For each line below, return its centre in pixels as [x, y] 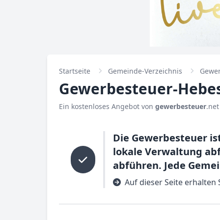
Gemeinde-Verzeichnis [145, 71]
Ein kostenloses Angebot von [107, 106]
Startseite [75, 71]
